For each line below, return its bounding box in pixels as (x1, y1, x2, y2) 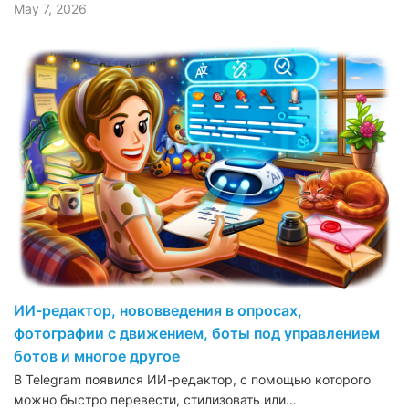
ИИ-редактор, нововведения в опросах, (14, 301, 302, 320)
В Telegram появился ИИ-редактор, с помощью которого (14, 372, 371, 388)
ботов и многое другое (14, 347, 180, 366)
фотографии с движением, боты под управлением (14, 324, 380, 343)
